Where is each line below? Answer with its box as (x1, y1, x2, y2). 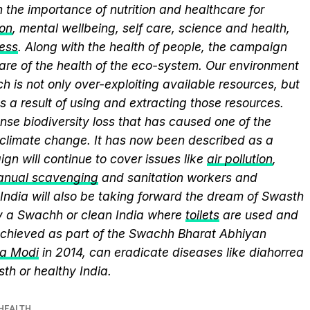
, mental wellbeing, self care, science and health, (12, 21, 290, 35)
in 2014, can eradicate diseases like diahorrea (39, 245, 304, 259)
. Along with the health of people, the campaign (18, 39, 287, 54)
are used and (219, 208, 298, 222)
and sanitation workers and (98, 170, 257, 185)
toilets (185, 208, 219, 222)
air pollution (207, 152, 273, 166)
